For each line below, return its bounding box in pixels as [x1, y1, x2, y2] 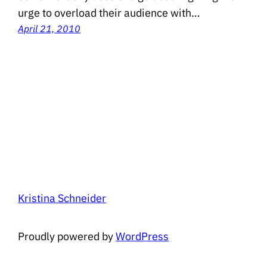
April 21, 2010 [18, 23, 81, 35]
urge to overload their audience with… [18, 6, 200, 20]
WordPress [116, 229, 169, 244]
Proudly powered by [18, 229, 116, 244]
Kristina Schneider [18, 191, 107, 206]
